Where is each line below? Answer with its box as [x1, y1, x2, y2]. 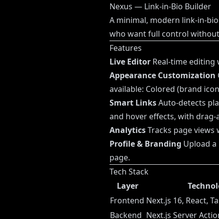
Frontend [110, 195, 144, 206]
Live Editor [109, 56, 151, 67]
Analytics [109, 125, 146, 136]
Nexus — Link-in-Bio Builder [109, 1, 211, 12]
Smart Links [109, 97, 156, 109]
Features [109, 43, 142, 54]
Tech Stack [109, 166, 149, 177]
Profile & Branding [109, 138, 181, 150]
